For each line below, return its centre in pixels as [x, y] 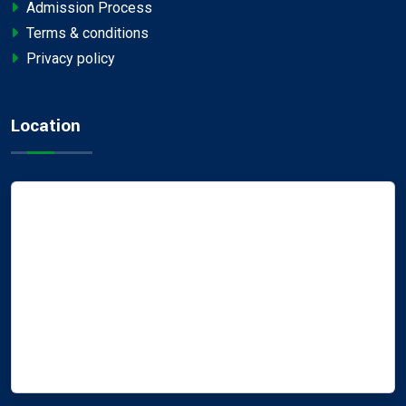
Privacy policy [69, 59]
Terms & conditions [86, 34]
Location [46, 126]
